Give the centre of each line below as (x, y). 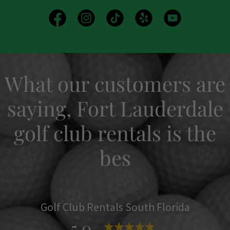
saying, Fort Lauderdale (115, 108)
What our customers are (115, 83)
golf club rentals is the (115, 132)
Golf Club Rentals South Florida (115, 207)
